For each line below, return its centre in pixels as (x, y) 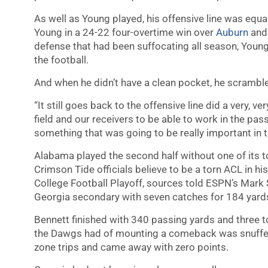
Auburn (232, 33)
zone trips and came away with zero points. (131, 247)
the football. (61, 60)
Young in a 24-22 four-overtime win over (125, 33)
